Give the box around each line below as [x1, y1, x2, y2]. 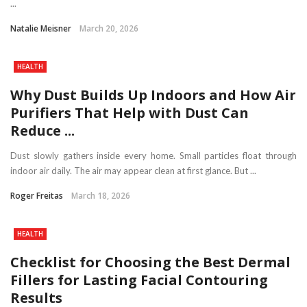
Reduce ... [10, 121, 75, 140]
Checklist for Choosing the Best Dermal [10, 253, 291, 272]
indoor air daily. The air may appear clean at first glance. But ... [10, 165, 256, 177]
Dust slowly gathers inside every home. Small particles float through [10, 150, 297, 162]
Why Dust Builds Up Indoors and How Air [10, 86, 296, 105]
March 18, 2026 [71, 190, 130, 202]
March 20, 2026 [79, 23, 138, 35]
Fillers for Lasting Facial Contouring [10, 271, 268, 290]
